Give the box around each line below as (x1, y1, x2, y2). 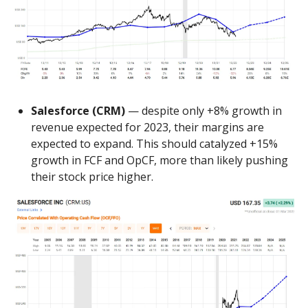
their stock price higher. (31, 168, 153, 184)
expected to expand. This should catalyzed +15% (31, 135, 278, 151)
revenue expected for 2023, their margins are (31, 119, 264, 135)
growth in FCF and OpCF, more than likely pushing (31, 152, 288, 168)
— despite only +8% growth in (125, 102, 282, 118)
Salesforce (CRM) (31, 102, 125, 118)
